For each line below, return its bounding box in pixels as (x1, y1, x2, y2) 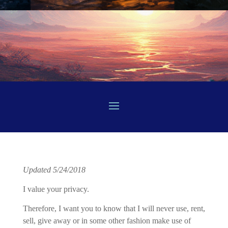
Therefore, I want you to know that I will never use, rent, (22, 204, 205, 213)
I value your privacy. (22, 185, 89, 193)
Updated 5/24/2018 (22, 165, 85, 174)
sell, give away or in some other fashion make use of (22, 216, 191, 225)
